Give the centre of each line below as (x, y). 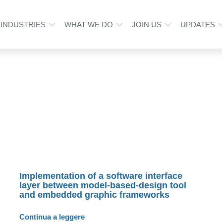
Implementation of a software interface (101, 176)
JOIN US (146, 24)
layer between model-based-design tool (103, 185)
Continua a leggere (52, 217)
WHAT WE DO (88, 24)
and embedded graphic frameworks (95, 194)
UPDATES (197, 24)
